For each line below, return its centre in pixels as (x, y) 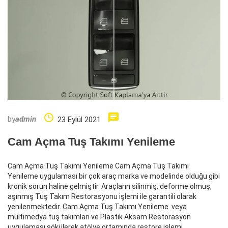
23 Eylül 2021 (79, 120)
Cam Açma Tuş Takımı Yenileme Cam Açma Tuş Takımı (98, 166)
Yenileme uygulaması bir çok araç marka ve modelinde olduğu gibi (114, 176)
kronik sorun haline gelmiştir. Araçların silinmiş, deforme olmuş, (110, 187)
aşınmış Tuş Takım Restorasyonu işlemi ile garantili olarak (102, 197)
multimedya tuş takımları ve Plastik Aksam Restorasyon (99, 217)
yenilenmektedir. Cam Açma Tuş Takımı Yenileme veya (97, 207)
